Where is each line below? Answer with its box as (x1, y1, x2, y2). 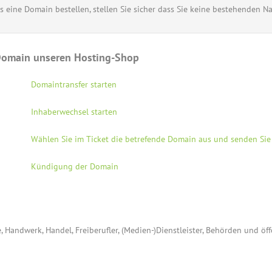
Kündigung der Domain (30, 161, 118, 172)
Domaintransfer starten (30, 79, 117, 90)
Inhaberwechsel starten (30, 106, 117, 117)
